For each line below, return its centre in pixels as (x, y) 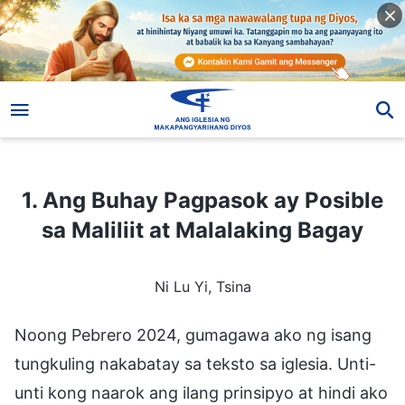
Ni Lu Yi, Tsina (202, 286)
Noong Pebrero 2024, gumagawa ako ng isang (193, 334)
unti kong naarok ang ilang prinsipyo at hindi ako (201, 392)
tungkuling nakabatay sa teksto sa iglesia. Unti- (195, 363)
